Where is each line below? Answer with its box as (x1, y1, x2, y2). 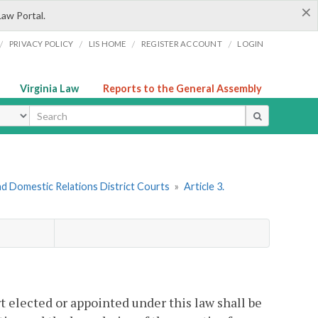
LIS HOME (88, 39, 126, 48)
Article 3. (183, 180, 224, 193)
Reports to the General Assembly (103, 82, 262, 94)
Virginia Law (20, 82, 79, 94)
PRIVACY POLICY (9, 39, 74, 48)
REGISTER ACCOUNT (141, 39, 222, 48)
